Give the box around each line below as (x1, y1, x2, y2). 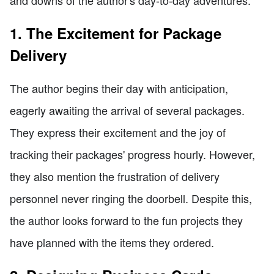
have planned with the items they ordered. (10, 234, 214, 250)
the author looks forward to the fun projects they (10, 212, 243, 228)
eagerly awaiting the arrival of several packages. (10, 102, 245, 118)
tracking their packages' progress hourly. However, (10, 146, 255, 162)
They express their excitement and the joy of (10, 124, 226, 140)
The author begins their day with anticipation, (10, 80, 228, 96)
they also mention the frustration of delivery (10, 168, 220, 184)
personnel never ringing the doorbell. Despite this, (10, 190, 252, 206)
